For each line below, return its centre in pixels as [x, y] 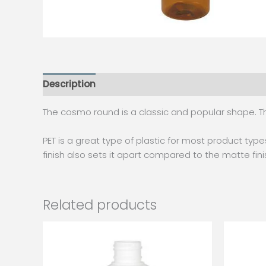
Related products [100, 205]
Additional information [160, 84]
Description [69, 84]
